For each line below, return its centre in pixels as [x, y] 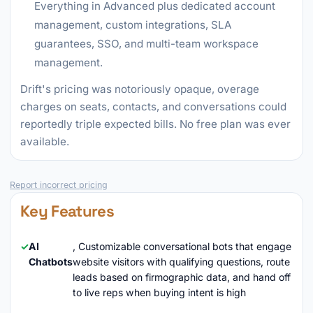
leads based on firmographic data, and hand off [182, 277]
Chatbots [51, 262]
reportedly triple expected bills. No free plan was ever [155, 124]
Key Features [67, 211]
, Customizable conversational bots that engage [182, 246]
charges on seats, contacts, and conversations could [153, 107]
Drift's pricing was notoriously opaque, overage [140, 89]
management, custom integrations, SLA [133, 25]
